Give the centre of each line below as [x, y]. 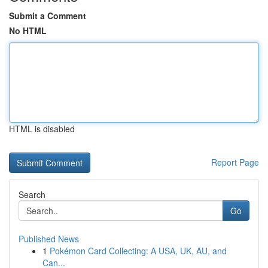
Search [32, 194]
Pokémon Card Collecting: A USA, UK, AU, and [138, 251]
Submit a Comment [48, 16]
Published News [49, 239]
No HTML [28, 31]
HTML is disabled [42, 129]
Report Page [235, 162]
